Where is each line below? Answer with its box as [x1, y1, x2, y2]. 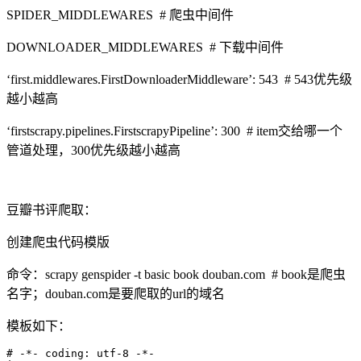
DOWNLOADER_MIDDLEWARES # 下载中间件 [6, 39, 284, 54]
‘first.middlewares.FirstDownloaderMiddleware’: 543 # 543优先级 [6, 72, 352, 86]
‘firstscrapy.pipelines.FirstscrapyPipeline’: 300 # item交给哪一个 [6, 123, 342, 138]
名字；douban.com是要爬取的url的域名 [6, 286, 225, 301]
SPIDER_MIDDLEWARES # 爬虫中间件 [6, 7, 234, 22]
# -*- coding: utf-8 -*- [6, 346, 155, 359]
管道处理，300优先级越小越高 [6, 143, 180, 157]
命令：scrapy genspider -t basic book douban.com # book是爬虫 [6, 267, 346, 281]
